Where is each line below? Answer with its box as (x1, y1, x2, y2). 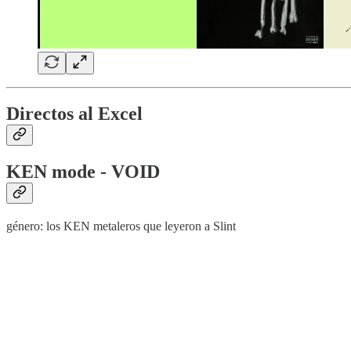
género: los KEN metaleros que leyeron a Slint (6, 219, 236, 233)
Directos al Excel (6, 103, 143, 125)
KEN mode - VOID (6, 161, 160, 183)
